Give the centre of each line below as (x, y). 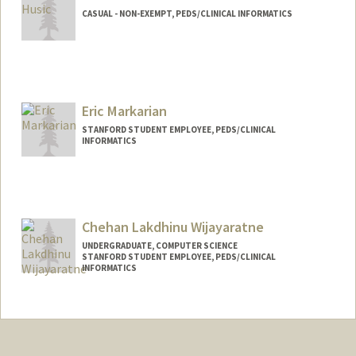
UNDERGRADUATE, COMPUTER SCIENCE (159, 245)
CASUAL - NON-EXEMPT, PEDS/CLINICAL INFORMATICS (187, 14)
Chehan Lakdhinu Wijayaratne (172, 226)
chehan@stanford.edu (88, 339)
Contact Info (69, 308)
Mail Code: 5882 (72, 323)
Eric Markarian (124, 111)
